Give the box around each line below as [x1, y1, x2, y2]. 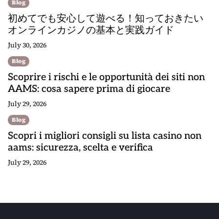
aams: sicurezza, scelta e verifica [8, 142, 153, 153]
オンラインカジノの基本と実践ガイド [8, 24, 174, 36]
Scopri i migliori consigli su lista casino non [8, 130, 201, 142]
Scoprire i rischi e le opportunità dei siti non [8, 71, 205, 83]
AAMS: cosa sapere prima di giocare [8, 83, 170, 95]
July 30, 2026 [8, 40, 46, 50]
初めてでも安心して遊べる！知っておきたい [8, 13, 203, 24]
